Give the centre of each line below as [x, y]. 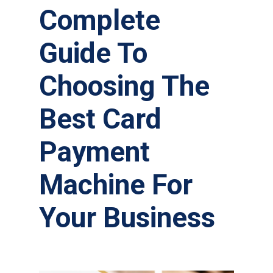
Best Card [100, 119]
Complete [100, 20]
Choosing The [124, 86]
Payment [94, 152]
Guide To [93, 53]
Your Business [127, 218]
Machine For [116, 185]
